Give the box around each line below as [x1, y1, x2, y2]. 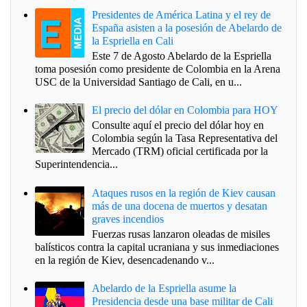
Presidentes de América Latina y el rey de [92, 8, 271, 21]
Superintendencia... [35, 158, 118, 171]
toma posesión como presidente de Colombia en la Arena [35, 62, 280, 75]
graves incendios [92, 212, 164, 225]
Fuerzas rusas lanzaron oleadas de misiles [92, 228, 271, 240]
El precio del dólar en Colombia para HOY [92, 104, 279, 116]
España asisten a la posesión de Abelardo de [92, 21, 282, 34]
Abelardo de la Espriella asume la [92, 282, 237, 295]
